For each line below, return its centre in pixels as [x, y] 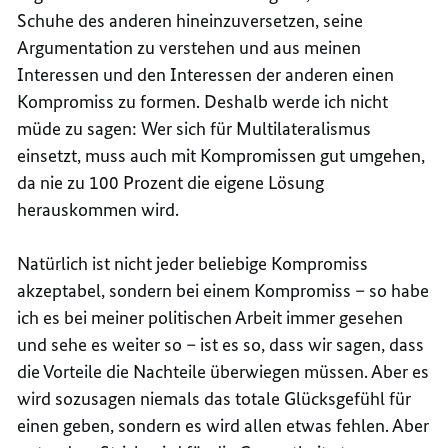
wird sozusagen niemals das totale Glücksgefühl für [214, 398]
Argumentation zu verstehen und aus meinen [189, 47]
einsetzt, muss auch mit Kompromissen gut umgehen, [221, 155]
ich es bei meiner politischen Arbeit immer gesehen [210, 317]
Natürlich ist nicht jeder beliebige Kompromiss [193, 263]
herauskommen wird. [98, 209]
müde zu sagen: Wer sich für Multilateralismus [194, 128]
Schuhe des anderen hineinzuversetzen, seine [190, 20]
